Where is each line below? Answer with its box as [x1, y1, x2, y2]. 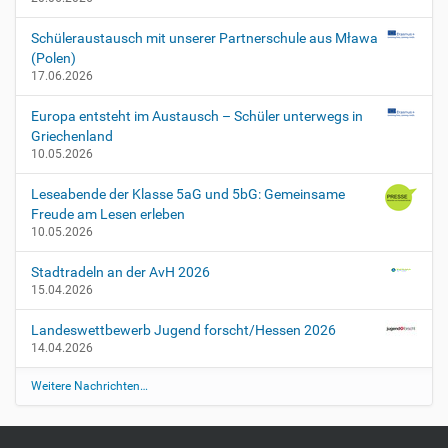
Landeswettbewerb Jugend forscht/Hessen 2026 [31, 322, 336, 339]
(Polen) [31, 50, 76, 67]
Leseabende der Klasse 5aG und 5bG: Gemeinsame [31, 186, 345, 203]
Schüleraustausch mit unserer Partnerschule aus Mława [31, 30, 378, 47]
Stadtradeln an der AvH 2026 [31, 264, 210, 281]
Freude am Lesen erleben [31, 206, 185, 223]
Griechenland [31, 128, 113, 145]
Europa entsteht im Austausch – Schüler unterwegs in [31, 108, 363, 125]
